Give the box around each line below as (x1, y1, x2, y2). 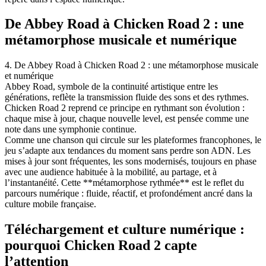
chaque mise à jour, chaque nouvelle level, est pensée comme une (5, 113, 249, 124)
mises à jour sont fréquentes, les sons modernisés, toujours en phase (5, 156, 256, 167)
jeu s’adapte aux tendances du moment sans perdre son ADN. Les (5, 145, 251, 156)
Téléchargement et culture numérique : (5, 221, 245, 237)
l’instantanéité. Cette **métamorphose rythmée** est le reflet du (5, 178, 244, 188)
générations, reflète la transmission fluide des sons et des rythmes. (5, 92, 249, 103)
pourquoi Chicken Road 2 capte (5, 237, 197, 254)
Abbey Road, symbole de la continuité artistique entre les (5, 81, 218, 92)
